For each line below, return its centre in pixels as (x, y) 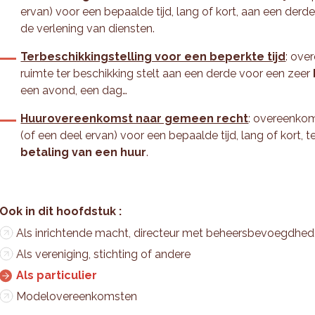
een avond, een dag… (74, 90)
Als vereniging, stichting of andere (104, 254)
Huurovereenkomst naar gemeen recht (135, 118)
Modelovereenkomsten (77, 296)
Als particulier (57, 275)
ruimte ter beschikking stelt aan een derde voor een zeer (167, 73)
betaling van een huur (84, 152)
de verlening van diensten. (88, 28)
